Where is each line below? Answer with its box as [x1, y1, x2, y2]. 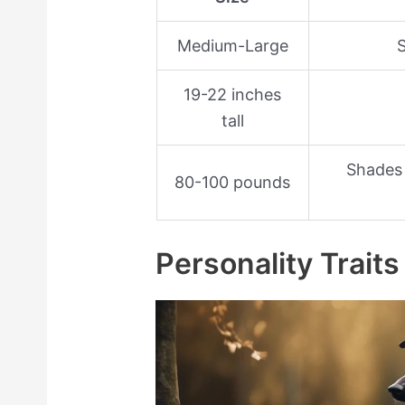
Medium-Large [176, 36, 288, 56]
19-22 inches [184, 85, 281, 105]
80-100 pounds [174, 173, 290, 193]
